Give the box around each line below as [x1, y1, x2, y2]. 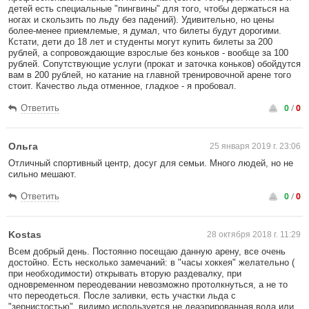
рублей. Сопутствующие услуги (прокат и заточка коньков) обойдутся [8, 59, 301, 69]
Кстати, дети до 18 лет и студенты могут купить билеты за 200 [8, 37, 272, 47]
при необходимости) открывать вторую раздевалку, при [8, 268, 241, 279]
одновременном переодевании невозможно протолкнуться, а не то [8, 279, 288, 290]
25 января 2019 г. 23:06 [210, 141, 301, 151]
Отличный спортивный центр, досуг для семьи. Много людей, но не [8, 158, 293, 168]
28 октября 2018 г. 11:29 [207, 230, 301, 239]
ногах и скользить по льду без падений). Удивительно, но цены [8, 14, 274, 25]
